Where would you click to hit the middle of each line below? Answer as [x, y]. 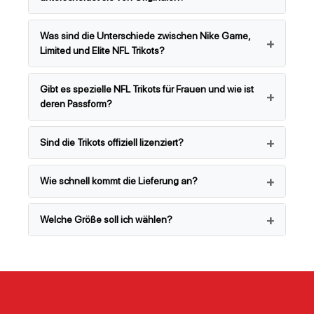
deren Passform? [76, 104]
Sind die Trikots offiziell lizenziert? [112, 143]
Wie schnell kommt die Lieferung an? [119, 181]
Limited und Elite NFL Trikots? [102, 51]
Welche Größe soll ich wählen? [106, 220]
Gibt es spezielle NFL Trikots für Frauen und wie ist [147, 89]
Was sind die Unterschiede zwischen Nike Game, [145, 36]
